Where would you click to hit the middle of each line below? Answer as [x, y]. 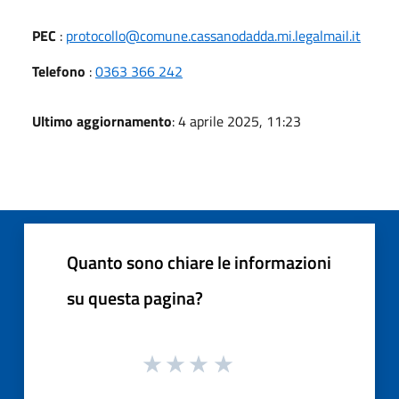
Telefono [59, 71]
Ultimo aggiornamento [102, 121]
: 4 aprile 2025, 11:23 [236, 121]
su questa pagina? [135, 297]
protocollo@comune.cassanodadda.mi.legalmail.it [213, 35]
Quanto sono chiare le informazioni [199, 262]
